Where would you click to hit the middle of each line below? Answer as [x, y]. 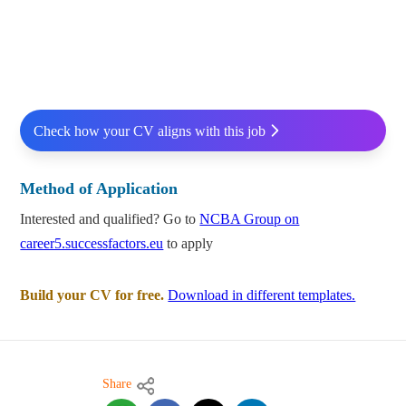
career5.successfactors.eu [92, 244]
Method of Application [99, 189]
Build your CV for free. [92, 295]
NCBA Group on [250, 219]
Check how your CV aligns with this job [149, 130]
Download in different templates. [262, 295]
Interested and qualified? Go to [110, 219]
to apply [188, 244]
